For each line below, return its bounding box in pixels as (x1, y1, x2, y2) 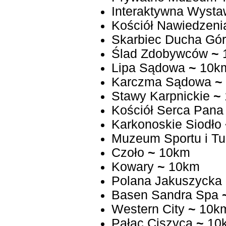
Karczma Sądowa (111, 75, 211, 89)
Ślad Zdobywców (111, 47, 208, 61)
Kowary (111, 160, 157, 174)
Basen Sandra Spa (111, 188, 218, 202)
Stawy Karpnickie (111, 89, 210, 103)
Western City (111, 202, 185, 216)
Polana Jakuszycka (111, 174, 222, 188)
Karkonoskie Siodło (111, 118, 221, 132)
